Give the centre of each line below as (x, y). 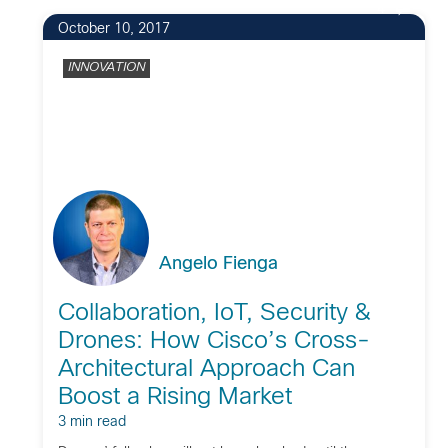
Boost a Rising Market (174, 398)
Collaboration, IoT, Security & (214, 314)
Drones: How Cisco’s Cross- (213, 342)
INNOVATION (106, 68)
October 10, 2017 (113, 29)
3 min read (91, 422)
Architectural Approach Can (206, 370)
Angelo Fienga (218, 264)
